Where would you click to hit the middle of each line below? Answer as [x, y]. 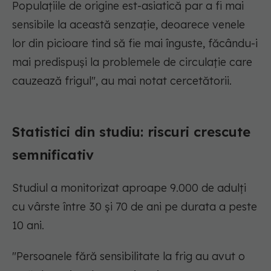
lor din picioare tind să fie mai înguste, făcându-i [135, 44]
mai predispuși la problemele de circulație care [132, 62]
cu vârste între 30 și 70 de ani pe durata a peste [135, 207]
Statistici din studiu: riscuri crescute [131, 132]
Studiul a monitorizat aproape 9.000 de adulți [129, 188]
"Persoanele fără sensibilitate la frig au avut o [129, 256]
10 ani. [28, 226]
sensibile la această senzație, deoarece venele [129, 25]
